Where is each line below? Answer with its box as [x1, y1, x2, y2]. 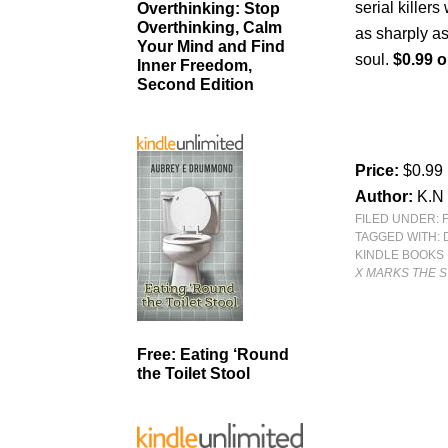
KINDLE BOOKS [355, 248, 445, 262]
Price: [355, 162, 404, 179]
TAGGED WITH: [355, 230, 444, 244]
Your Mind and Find [137, 38, 285, 56]
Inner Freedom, [137, 57, 252, 75]
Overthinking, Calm [137, 19, 282, 37]
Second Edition [137, 76, 254, 94]
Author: [355, 188, 418, 205]
